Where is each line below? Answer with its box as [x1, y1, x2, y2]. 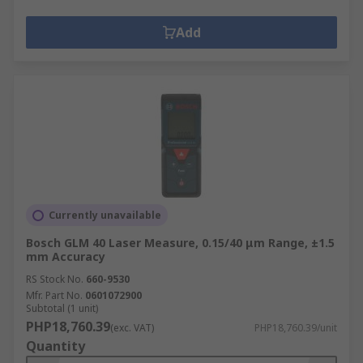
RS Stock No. [26, 272, 83, 286]
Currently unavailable [49, 208, 161, 222]
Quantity [26, 337, 85, 355]
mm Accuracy [26, 249, 105, 264]
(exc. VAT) [110, 321, 154, 335]
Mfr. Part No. [26, 288, 83, 302]
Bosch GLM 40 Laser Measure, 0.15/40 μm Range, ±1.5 [26, 235, 335, 250]
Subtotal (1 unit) [26, 301, 98, 315]
